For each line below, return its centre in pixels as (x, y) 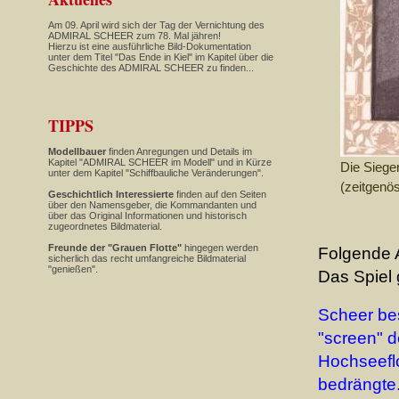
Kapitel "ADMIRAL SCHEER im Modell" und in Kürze (160, 162)
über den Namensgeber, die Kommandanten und (152, 205)
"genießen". (73, 269)
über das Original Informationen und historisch (147, 216)
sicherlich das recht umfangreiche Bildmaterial (147, 258)
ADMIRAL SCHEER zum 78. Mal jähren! (134, 36)
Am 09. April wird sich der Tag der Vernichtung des (156, 25)
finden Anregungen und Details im (179, 151)
